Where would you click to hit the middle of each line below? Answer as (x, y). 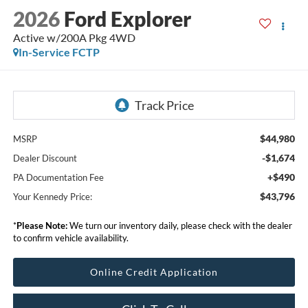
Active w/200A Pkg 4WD (74, 38)
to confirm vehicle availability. (70, 238)
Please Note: (42, 225)
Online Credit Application (154, 272)
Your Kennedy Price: (52, 196)
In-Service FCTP (59, 52)
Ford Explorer (127, 19)
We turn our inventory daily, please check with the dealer (179, 225)
